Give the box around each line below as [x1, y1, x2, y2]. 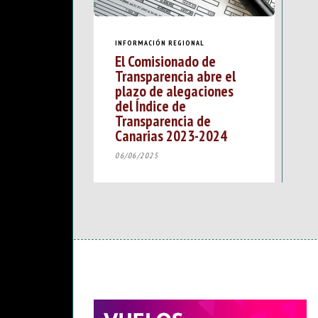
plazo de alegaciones [115, 81, 234, 102]
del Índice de [115, 96, 186, 116]
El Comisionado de [115, 51, 216, 72]
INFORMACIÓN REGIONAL [115, 38, 204, 48]
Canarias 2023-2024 [115, 126, 227, 146]
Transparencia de [115, 111, 211, 131]
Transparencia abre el [115, 66, 236, 87]
